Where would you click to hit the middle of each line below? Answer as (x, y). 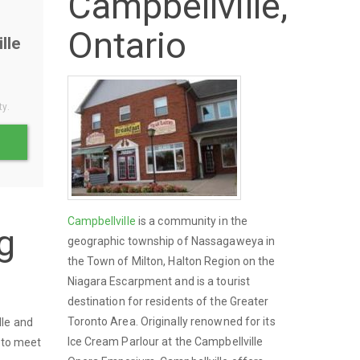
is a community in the (192, 221)
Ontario (127, 45)
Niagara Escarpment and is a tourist (159, 281)
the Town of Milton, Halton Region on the (171, 261)
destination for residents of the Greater (168, 301)
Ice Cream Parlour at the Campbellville (165, 341)
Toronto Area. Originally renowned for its (171, 321)
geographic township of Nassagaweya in (171, 241)
